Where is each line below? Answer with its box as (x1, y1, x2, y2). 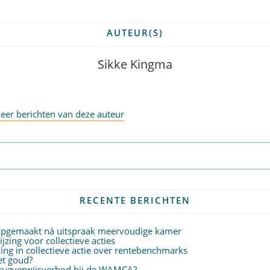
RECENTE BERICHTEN (80, 194, 190, 206)
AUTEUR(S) (107, 27, 163, 39)
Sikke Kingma (98, 56, 172, 72)
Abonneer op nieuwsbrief (75, 149, 195, 162)
